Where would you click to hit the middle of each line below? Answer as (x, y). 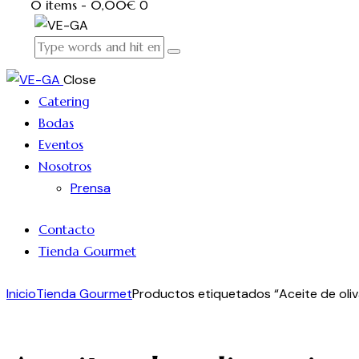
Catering (64, 101)
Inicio (21, 293)
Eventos (61, 144)
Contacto (67, 230)
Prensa (91, 188)
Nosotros (65, 165)
